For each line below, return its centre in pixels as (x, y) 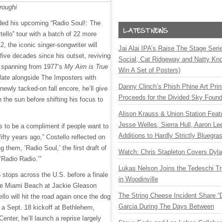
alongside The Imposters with (53, 78)
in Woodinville (138, 179)
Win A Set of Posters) (149, 70)
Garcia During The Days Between (166, 206)
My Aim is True (86, 67)
